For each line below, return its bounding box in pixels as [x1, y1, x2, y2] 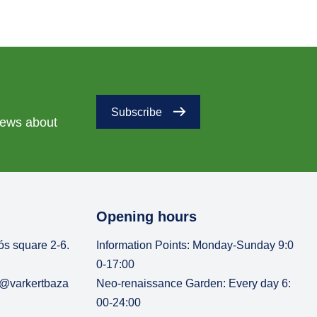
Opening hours [96, 209, 197, 224]
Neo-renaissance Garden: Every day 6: [96, 277, 291, 289]
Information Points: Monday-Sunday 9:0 [96, 239, 294, 251]
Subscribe [111, 105, 162, 118]
